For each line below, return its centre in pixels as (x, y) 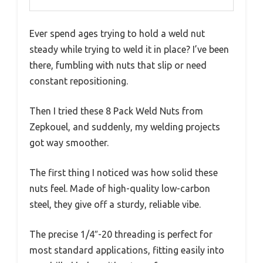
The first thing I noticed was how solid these (124, 172)
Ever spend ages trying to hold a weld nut (117, 33)
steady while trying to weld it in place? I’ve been (129, 49)
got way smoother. (69, 142)
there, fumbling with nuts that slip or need (118, 65)
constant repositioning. (79, 81)
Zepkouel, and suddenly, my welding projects (125, 127)
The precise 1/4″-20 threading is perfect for (121, 234)
